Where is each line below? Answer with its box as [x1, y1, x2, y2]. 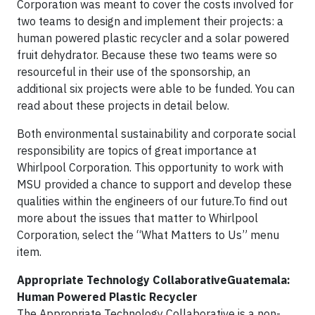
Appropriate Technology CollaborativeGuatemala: [17, 273, 290, 287]
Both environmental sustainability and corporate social [17, 127, 296, 141]
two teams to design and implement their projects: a [17, 14, 283, 28]
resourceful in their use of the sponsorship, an [17, 65, 250, 79]
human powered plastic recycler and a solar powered [17, 31, 289, 45]
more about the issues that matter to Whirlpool [17, 211, 258, 225]
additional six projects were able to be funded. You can [17, 82, 295, 96]
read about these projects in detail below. [17, 98, 229, 112]
